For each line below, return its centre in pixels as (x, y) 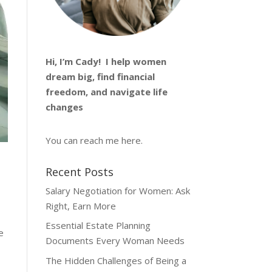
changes (65, 107)
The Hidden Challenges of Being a (116, 260)
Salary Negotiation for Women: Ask (117, 190)
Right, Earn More (80, 206)
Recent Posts (79, 172)
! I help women (132, 61)
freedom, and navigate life (106, 91)
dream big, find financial (100, 76)
